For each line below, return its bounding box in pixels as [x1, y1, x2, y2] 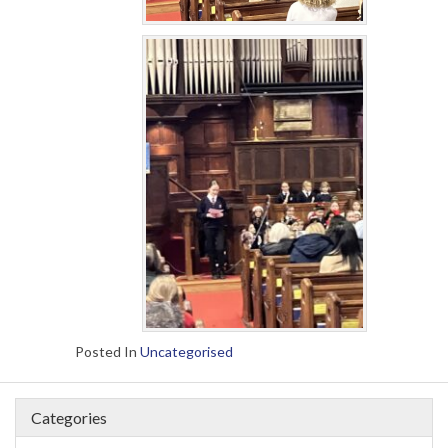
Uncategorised [140, 343, 233, 361]
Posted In [75, 343, 140, 361]
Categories [31, 408, 107, 428]
